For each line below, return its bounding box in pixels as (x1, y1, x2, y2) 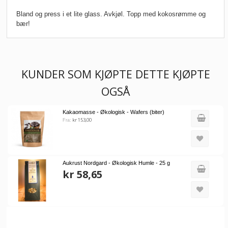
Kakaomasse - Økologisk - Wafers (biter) (62, 108, 164, 115)
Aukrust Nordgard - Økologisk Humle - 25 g (62, 160, 170, 166)
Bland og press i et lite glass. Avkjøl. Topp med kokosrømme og (16, 10, 206, 18)
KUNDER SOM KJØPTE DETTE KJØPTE (21, 66, 210, 81)
